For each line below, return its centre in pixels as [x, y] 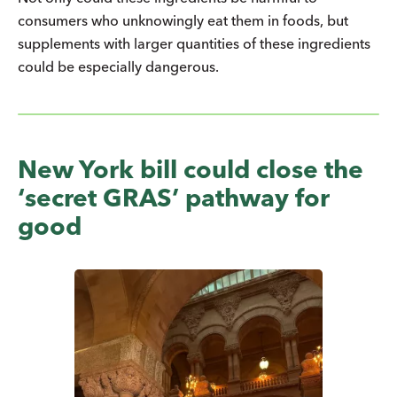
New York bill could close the [191, 169]
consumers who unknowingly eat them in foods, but [183, 20]
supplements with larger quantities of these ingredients [194, 43]
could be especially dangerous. [120, 66]
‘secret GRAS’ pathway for [174, 197]
